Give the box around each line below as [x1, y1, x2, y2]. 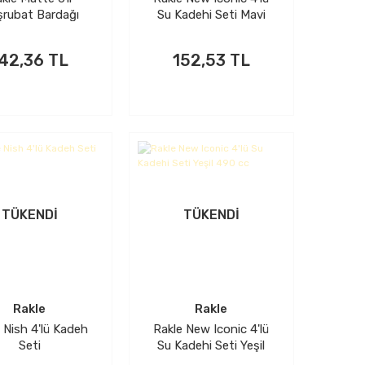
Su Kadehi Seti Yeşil [157, 338, 266, 354]
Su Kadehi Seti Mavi [156, 7, 266, 23]
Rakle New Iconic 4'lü [153, 322, 270, 337]
